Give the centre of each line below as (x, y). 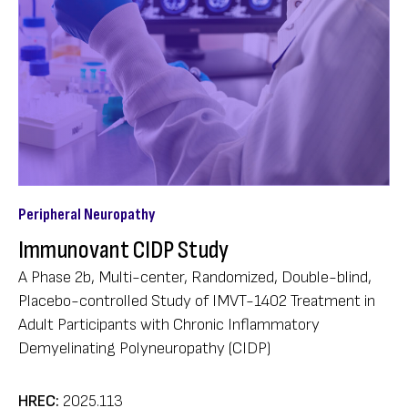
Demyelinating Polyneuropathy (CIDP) (147, 348)
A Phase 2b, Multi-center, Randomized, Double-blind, (195, 277)
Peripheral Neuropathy (87, 214)
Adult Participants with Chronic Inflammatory (169, 324)
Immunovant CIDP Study (123, 250)
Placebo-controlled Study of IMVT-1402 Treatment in (197, 301)
